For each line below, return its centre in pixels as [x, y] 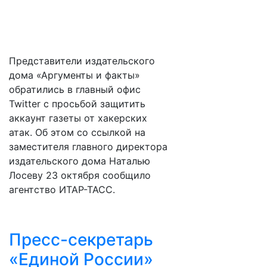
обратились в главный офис [75, 89]
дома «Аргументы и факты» [74, 75]
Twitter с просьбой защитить [77, 104]
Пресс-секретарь [81, 240]
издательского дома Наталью [80, 161]
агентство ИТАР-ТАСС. [62, 190]
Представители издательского [82, 61]
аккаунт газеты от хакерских [78, 118]
